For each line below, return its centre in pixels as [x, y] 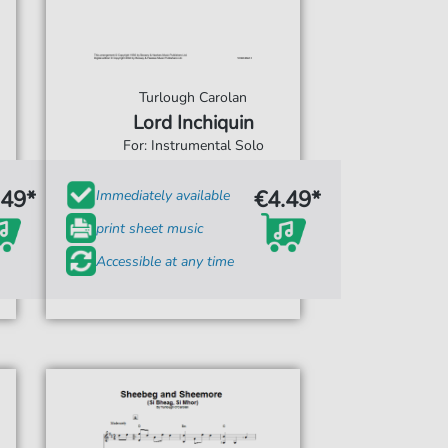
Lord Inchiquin [193, 123]
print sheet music [149, 228]
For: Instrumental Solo [193, 145]
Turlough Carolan [193, 97]
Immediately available [162, 195]
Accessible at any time [164, 261]
